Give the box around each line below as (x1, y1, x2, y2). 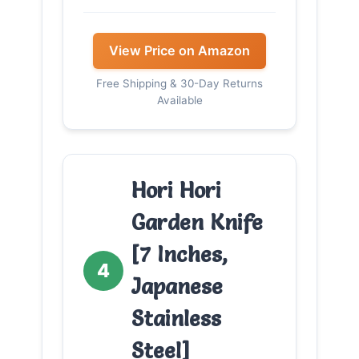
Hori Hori (131, 176, 221, 204)
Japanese (131, 272, 223, 300)
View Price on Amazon (109, 42, 250, 58)
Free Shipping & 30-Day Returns (96, 76, 263, 90)
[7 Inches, (131, 240, 228, 268)
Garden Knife (131, 208, 263, 236)
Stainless (131, 305, 221, 332)
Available (156, 93, 203, 107)
